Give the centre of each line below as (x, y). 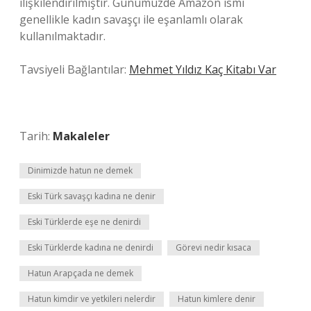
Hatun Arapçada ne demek (81, 273)
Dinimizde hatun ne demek (80, 170)
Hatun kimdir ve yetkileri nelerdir (92, 299)
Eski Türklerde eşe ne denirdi (84, 222)
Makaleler (81, 136)
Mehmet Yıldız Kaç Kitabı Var (203, 69)
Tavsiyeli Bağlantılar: (74, 69)
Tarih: (36, 136)
